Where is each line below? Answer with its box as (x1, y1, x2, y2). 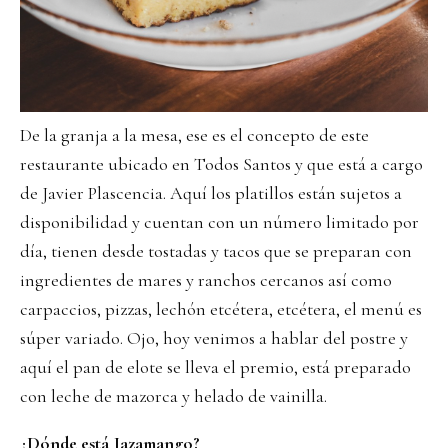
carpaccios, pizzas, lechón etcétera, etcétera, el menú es (20, 297, 422, 320)
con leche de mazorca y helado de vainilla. (20, 384, 327, 407)
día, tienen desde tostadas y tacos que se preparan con (20, 239, 412, 262)
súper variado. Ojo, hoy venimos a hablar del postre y (20, 326, 408, 349)
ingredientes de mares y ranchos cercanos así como (20, 268, 392, 291)
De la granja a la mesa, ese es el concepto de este (20, 123, 369, 146)
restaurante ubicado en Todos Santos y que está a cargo (20, 152, 423, 175)
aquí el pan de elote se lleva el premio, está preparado (20, 355, 411, 378)
